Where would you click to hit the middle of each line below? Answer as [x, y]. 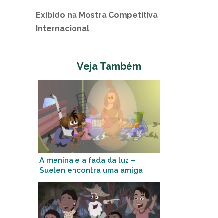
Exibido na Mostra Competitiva [97, 15]
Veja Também [109, 66]
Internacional [63, 29]
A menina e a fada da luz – [87, 160]
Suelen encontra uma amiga [91, 171]
